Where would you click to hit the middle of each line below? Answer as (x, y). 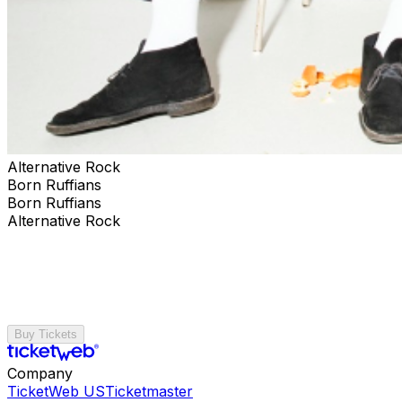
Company (40, 373)
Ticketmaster (149, 391)
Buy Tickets (46, 334)
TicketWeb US (56, 391)
